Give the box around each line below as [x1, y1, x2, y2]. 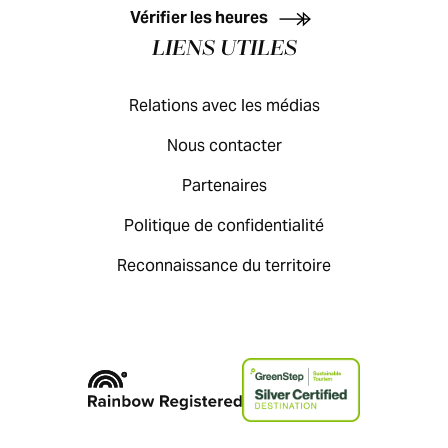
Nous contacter [166, 135, 282, 156]
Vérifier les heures [129, 7, 268, 28]
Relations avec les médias [128, 95, 320, 116]
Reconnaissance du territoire [117, 255, 331, 276]
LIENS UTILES [151, 37, 297, 61]
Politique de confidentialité [124, 215, 324, 236]
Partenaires [181, 175, 267, 196]
